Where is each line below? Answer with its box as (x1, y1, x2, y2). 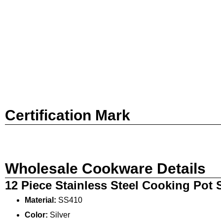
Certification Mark (5, 107, 130, 123)
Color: (25, 210, 48, 219)
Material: (25, 195, 58, 204)
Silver (48, 210, 70, 219)
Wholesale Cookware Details (5, 160, 206, 177)
